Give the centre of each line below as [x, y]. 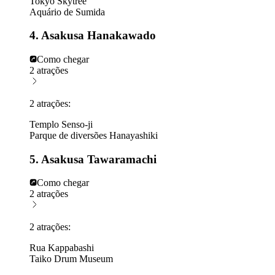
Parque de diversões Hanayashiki [94, 135]
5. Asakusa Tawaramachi [93, 159]
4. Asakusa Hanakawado [93, 36]
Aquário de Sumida [67, 12]
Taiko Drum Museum [71, 259]
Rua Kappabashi [62, 248]
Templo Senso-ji [61, 124]
